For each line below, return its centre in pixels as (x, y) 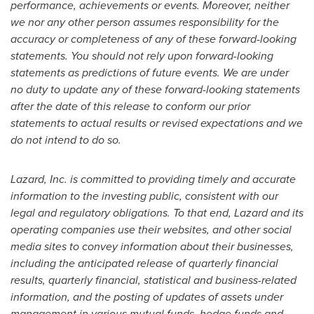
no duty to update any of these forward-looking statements (155, 89)
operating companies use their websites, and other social (151, 230)
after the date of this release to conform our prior (130, 106)
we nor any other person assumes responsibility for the (145, 22)
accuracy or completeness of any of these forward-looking (153, 39)
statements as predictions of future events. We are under (150, 73)
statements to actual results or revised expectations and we (157, 123)
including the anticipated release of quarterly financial (144, 263)
